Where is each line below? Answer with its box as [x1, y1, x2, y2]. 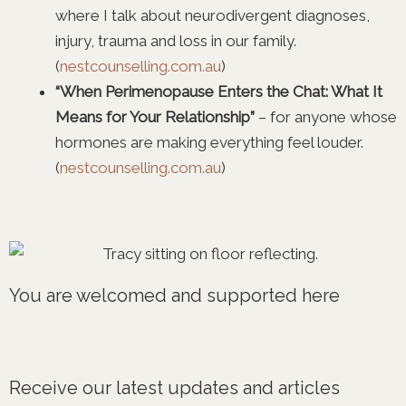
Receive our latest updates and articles [9, 376, 340, 399]
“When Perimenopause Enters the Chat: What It [55, 82, 382, 101]
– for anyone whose [255, 107, 397, 126]
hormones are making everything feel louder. [55, 132, 363, 151]
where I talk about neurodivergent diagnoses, [55, 5, 370, 24]
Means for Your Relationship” [55, 107, 255, 126]
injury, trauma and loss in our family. [55, 31, 296, 50]
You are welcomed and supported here [9, 284, 340, 306]
